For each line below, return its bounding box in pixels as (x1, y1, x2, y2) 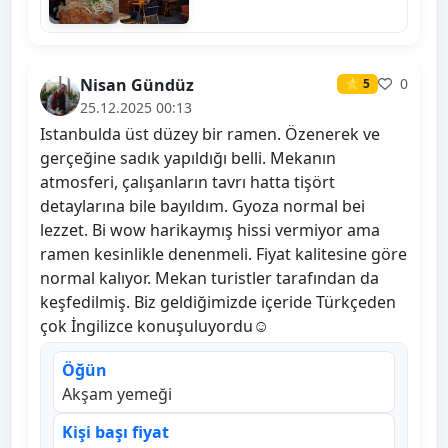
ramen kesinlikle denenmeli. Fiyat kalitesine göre (40, 243, 407, 266)
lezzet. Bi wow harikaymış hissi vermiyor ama (40, 219, 380, 242)
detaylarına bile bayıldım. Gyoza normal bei (40, 195, 365, 218)
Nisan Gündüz (80, 74, 194, 97)
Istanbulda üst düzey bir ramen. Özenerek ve (40, 123, 380, 146)
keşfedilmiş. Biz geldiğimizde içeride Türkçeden (40, 291, 396, 314)
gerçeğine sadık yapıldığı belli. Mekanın (40, 147, 336, 170)
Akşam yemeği (62, 383, 172, 406)
